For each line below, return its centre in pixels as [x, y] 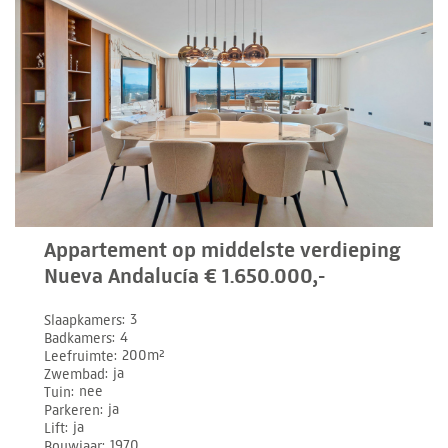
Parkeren [72, 410]
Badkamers [78, 338]
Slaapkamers [83, 320]
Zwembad [75, 374]
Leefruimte [79, 356]
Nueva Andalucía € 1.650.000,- [185, 275]
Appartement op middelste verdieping [223, 249]
